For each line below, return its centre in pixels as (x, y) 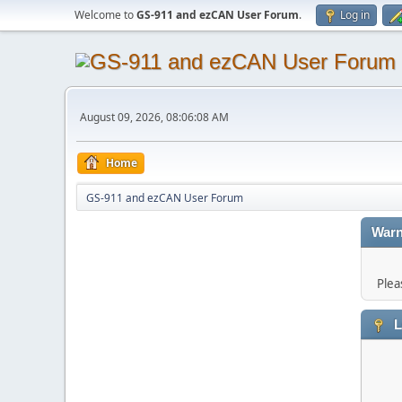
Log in (355, 15)
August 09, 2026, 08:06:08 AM (154, 117)
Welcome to (105, 15)
